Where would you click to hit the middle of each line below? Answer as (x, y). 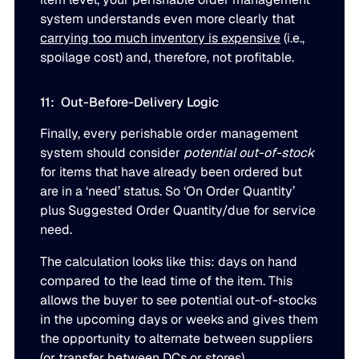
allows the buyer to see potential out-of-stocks (179, 301)
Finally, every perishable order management (169, 134)
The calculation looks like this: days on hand (169, 262)
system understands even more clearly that (168, 19)
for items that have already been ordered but (171, 172)
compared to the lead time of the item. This (167, 281)
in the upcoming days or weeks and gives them (179, 320)
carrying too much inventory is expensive (161, 38)
